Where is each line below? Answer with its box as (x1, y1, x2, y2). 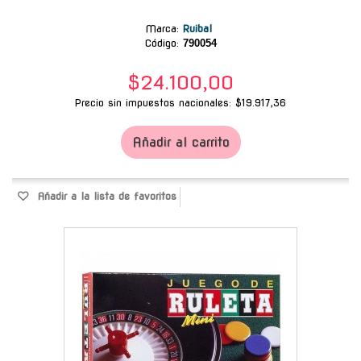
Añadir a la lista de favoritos (33, 189, 176, 202)
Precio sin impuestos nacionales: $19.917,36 (75, 96, 286, 109)
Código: (144, 36, 179, 49)
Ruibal (182, 22, 216, 35)
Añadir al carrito (131, 134, 230, 150)
